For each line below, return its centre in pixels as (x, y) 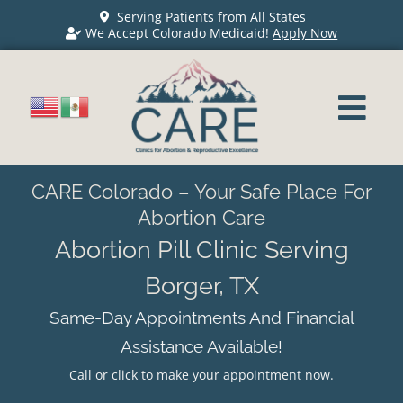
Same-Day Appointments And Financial (201, 317)
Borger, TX (201, 285)
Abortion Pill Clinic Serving (201, 249)
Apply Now (305, 33)
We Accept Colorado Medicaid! (179, 33)
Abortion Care (201, 217)
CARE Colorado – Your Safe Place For (201, 191)
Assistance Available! (201, 346)
